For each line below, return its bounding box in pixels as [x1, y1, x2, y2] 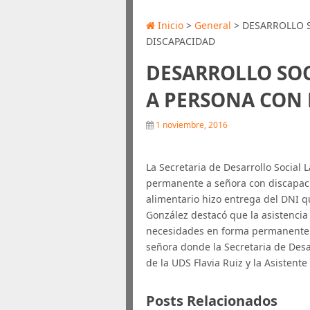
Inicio [155, 19, 184, 32]
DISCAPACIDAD [146, 35, 216, 48]
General [194, 19, 232, 32]
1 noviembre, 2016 [154, 119, 228, 131]
